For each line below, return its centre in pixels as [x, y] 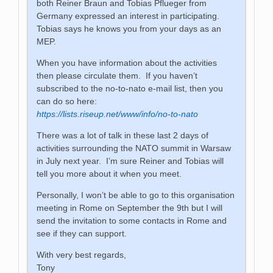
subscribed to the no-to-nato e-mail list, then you [130, 88]
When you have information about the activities [127, 62]
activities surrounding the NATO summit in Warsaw [134, 148]
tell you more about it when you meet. [109, 173]
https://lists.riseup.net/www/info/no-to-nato [118, 114]
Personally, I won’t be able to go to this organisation [136, 195]
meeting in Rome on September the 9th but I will [130, 207]
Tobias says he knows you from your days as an [129, 28]
